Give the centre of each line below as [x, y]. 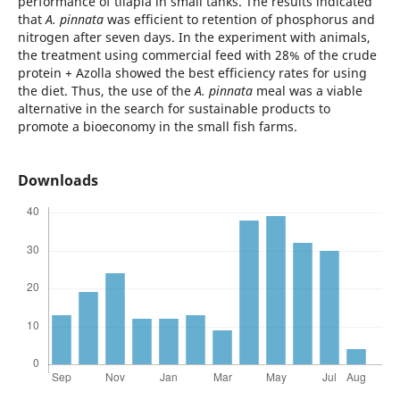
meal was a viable [307, 90]
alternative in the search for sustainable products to [174, 108]
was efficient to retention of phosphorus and [239, 19]
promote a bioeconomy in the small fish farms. [157, 126]
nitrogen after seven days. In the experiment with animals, [194, 37]
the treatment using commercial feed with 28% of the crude [197, 54]
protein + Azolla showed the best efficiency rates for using [192, 72]
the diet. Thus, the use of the [106, 90]
